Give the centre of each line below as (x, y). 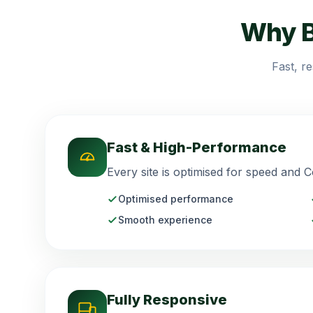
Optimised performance (176, 199)
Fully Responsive (167, 300)
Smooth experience (165, 220)
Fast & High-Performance (197, 147)
